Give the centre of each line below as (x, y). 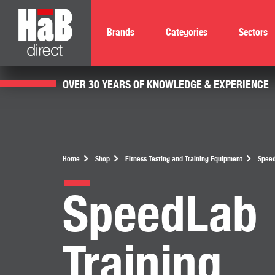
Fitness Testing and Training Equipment (184, 158)
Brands (120, 33)
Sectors (253, 33)
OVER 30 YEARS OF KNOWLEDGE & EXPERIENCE (166, 84)
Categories (186, 33)
